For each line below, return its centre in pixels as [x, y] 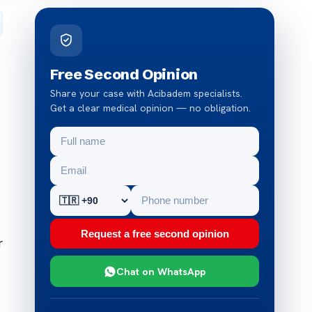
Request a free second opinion [155, 234]
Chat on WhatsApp [161, 271]
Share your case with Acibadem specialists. [147, 93]
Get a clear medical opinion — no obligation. [151, 108]
